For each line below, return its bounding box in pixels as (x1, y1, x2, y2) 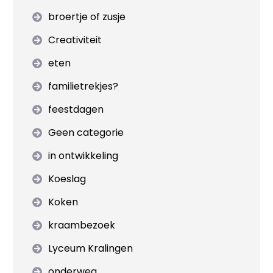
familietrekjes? (48, 79, 119, 93)
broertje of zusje (48, 10, 126, 24)
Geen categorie (48, 126, 124, 140)
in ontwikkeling (48, 149, 119, 163)
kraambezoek (48, 218, 116, 232)
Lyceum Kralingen (48, 241, 133, 255)
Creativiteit (48, 33, 102, 47)
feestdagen (48, 102, 104, 116)
